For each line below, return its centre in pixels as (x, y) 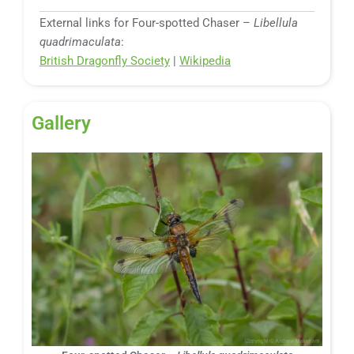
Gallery (61, 123)
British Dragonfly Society (105, 60)
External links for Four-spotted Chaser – (147, 23)
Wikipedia (205, 60)
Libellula (276, 23)
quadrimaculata (80, 41)
